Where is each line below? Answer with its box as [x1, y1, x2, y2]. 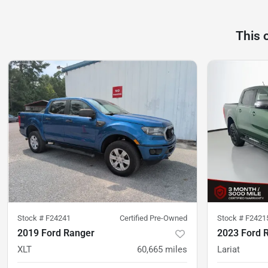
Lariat [217, 244, 240, 255]
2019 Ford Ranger [17, 227, 95, 239]
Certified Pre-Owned [120, 214, 187, 223]
